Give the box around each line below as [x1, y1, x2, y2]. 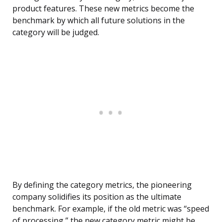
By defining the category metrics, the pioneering [12, 179, 192, 191]
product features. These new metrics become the [12, 3, 194, 14]
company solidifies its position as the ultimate [12, 191, 181, 203]
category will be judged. [12, 27, 99, 38]
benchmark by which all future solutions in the [12, 15, 185, 26]
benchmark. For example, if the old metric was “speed [12, 203, 209, 215]
